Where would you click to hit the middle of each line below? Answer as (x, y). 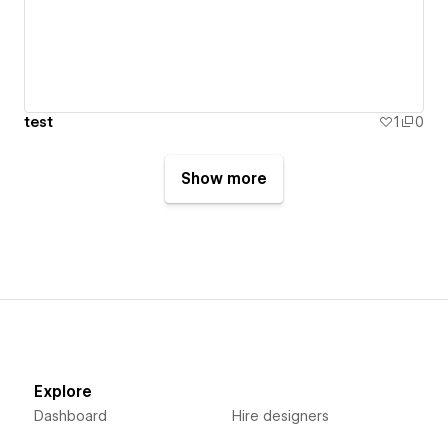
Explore (62, 391)
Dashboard (70, 415)
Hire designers (280, 415)
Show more (224, 178)
